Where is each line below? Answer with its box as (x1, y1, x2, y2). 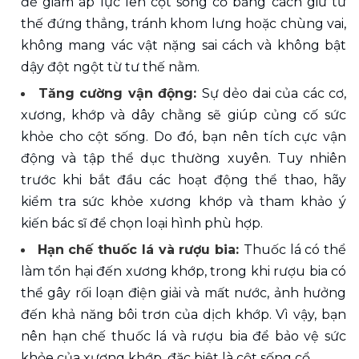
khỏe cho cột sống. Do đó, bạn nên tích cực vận (21, 128, 346, 144)
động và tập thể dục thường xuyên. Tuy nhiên (21, 150, 346, 166)
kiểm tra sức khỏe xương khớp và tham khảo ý (21, 193, 346, 209)
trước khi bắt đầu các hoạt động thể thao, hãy (21, 171, 346, 188)
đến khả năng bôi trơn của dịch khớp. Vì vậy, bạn (21, 306, 346, 322)
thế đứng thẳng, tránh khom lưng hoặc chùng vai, (21, 15, 346, 31)
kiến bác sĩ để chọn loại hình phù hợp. (21, 215, 263, 231)
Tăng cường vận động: (38, 85, 202, 101)
